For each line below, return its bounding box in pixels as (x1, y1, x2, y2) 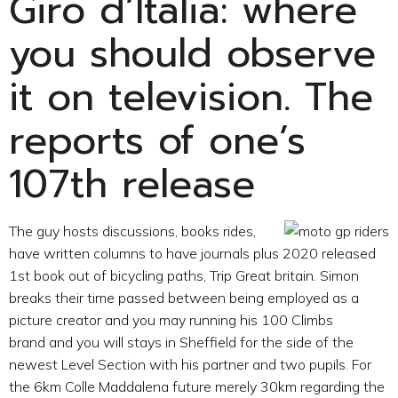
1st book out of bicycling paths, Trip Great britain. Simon (9, 267, 359, 285)
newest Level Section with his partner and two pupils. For (9, 355, 371, 374)
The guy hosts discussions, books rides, (9, 222, 256, 241)
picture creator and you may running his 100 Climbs (9, 311, 333, 330)
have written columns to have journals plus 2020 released (9, 244, 376, 263)
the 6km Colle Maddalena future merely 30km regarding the (9, 378, 385, 396)
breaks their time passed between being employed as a (9, 289, 359, 307)
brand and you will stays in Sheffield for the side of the (9, 333, 354, 352)
